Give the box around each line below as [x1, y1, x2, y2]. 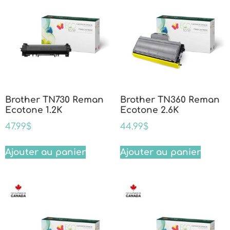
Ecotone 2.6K [120, 105, 179, 116]
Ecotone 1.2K [5, 105, 62, 116]
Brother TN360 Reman [120, 95, 220, 105]
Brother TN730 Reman [5, 95, 104, 105]
